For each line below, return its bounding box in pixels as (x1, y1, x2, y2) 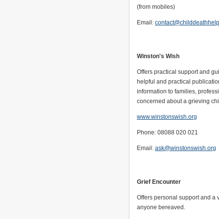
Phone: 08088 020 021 (137, 129, 198, 136)
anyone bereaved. (137, 204, 185, 211)
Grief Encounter (137, 178, 181, 185)
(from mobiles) (137, 3, 175, 10)
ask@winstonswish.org (155, 145, 216, 152)
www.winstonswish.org (137, 113, 197, 120)
